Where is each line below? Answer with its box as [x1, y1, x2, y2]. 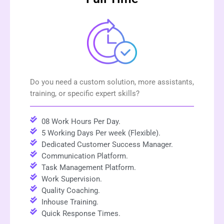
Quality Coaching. [41, 186, 100, 195]
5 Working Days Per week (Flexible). [41, 128, 160, 138]
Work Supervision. [41, 174, 102, 184]
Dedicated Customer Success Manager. [41, 140, 173, 149]
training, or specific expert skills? [30, 88, 139, 98]
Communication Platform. [41, 151, 128, 161]
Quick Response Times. [41, 209, 120, 218]
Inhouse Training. [41, 197, 98, 207]
